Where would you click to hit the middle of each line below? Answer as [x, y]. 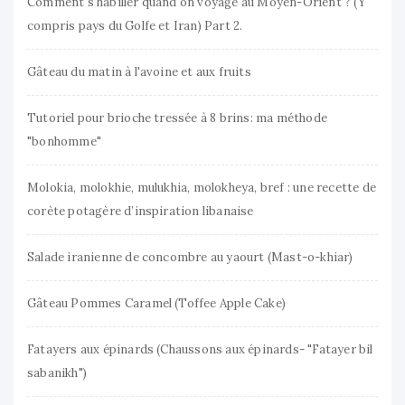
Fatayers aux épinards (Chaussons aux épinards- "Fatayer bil [200, 350]
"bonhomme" [64, 142]
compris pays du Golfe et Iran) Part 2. [135, 26]
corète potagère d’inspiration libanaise [141, 212]
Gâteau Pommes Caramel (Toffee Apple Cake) [156, 304]
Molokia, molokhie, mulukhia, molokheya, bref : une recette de [202, 188]
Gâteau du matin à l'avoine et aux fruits [139, 72]
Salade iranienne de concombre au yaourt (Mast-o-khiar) [190, 258]
